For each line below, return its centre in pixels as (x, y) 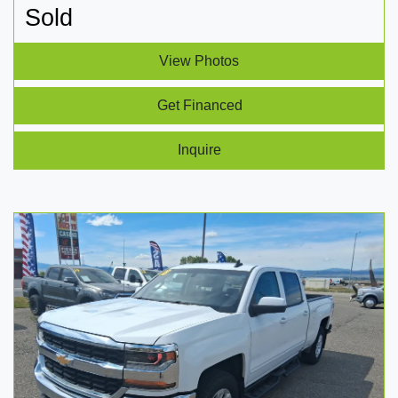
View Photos (199, 60)
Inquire (199, 149)
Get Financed (199, 105)
